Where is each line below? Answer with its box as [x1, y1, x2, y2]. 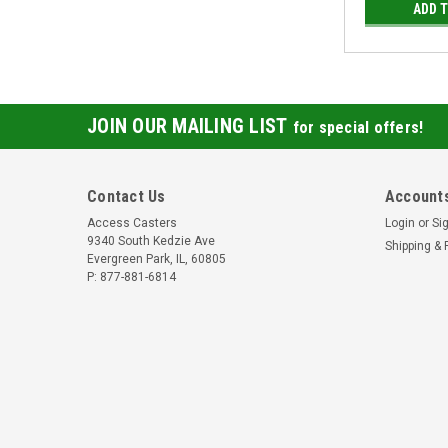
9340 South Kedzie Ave [87, 234, 215, 248]
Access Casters [87, 216, 177, 230]
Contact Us [87, 187, 166, 206]
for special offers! [292, 118, 424, 137]
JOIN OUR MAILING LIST [87, 114, 293, 138]
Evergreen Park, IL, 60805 [87, 252, 226, 266]
